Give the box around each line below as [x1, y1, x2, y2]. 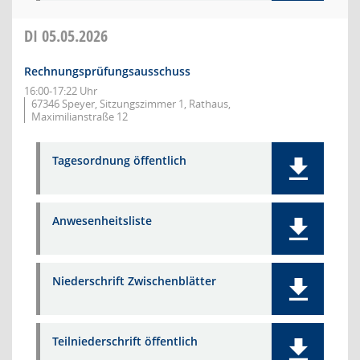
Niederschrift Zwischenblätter [52, 273, 216, 288]
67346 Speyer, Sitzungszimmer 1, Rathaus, [31, 96, 231, 111]
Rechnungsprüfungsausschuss [24, 63, 190, 79]
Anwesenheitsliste [52, 213, 152, 228]
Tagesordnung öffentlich [52, 153, 186, 168]
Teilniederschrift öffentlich [52, 333, 198, 349]
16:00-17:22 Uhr [24, 84, 97, 98]
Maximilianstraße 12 [31, 109, 128, 124]
